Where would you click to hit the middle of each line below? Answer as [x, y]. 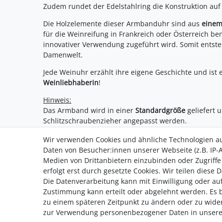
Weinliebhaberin [71, 82]
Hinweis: [57, 100]
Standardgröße [160, 110]
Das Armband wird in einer [89, 110]
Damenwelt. [63, 55]
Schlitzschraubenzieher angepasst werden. [115, 120]
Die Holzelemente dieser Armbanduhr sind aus [122, 23]
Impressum [133, 190]
